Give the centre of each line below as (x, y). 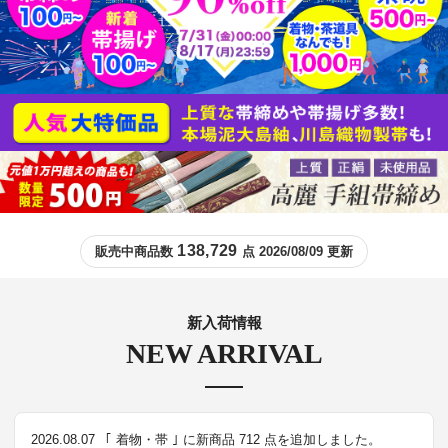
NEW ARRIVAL (224, 353)
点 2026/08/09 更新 (295, 251)
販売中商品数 (136, 251)
